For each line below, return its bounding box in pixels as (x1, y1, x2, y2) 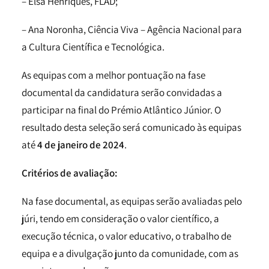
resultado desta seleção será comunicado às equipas (22, 121, 241, 134)
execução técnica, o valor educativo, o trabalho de (22, 229, 231, 243)
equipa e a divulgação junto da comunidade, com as (22, 247, 238, 260)
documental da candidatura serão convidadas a (22, 86, 222, 99)
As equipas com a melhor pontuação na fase (22, 68, 205, 82)
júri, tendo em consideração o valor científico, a (22, 212, 219, 225)
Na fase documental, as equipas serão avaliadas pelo (22, 195, 242, 208)
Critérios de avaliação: (22, 166, 117, 180)
